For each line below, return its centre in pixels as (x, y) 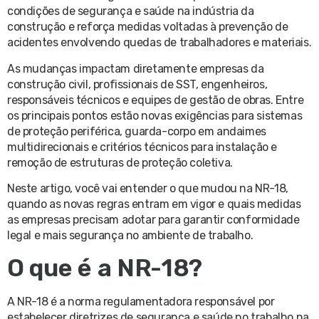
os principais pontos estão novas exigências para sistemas (155, 115)
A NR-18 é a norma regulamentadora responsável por (141, 301)
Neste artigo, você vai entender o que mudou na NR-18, (148, 189)
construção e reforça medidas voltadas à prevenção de (148, 27)
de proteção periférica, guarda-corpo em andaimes (137, 131)
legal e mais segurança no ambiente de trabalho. (130, 236)
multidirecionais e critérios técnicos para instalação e (142, 147)
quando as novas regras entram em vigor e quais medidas (154, 204)
